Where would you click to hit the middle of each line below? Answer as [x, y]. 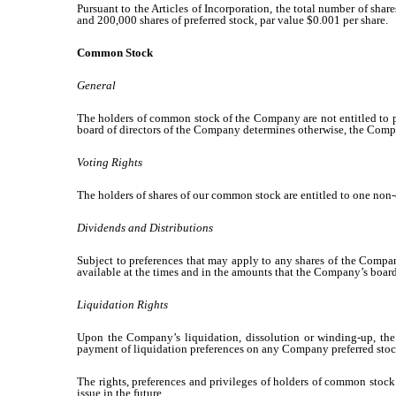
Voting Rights [110, 162]
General [96, 85]
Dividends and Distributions [145, 228]
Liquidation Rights [122, 305]
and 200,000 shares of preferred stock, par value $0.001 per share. [232, 20]
